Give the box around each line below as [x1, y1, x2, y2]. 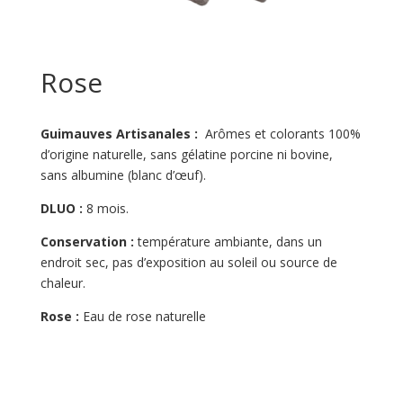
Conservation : [40, 232, 134, 250]
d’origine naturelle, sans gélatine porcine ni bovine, [40, 145, 333, 163]
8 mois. [85, 199, 129, 217]
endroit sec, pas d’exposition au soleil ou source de [40, 253, 337, 271]
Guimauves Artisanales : [40, 124, 201, 142]
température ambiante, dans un [133, 232, 322, 250]
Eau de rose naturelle [78, 307, 206, 325]
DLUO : [40, 199, 86, 217]
